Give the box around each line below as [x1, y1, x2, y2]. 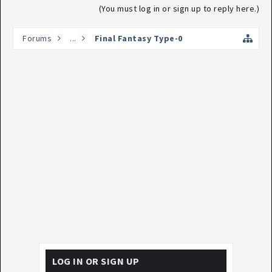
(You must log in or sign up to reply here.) [98, 3, 259, 14]
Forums [22, 33, 52, 44]
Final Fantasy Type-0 [94, 33, 183, 44]
